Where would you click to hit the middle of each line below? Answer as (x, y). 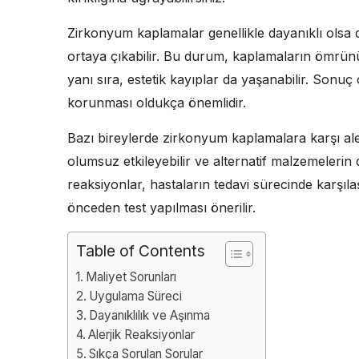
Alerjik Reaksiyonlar (142, 334)
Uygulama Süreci (136, 296)
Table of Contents (141, 250)
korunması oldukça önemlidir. (157, 102)
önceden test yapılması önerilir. (161, 207)
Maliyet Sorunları (131, 276)
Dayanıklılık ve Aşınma (150, 315)
